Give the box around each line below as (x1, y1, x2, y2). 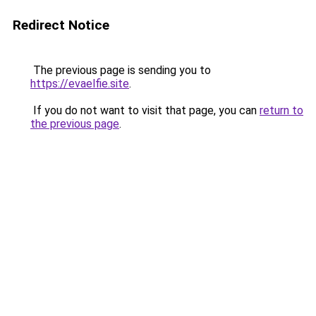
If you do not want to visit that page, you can (30, 104, 260, 117)
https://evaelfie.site (30, 77, 129, 90)
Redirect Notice (13, 17, 109, 33)
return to (260, 104, 303, 117)
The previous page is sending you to (30, 63, 211, 77)
